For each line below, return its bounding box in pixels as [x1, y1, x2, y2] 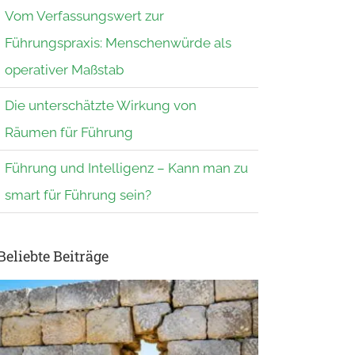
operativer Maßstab [5, 61, 124, 78]
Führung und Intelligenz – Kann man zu [5, 159, 248, 176]
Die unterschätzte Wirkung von [5, 97, 197, 113]
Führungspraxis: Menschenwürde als [5, 34, 231, 51]
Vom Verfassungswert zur [5, 7, 164, 24]
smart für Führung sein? [5, 186, 151, 203]
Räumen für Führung [5, 124, 133, 140]
